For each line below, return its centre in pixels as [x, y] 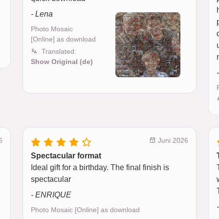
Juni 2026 [172, 140]
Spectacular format [66, 155]
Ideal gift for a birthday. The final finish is [100, 167]
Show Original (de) [62, 61]
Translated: [59, 51]
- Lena [42, 14]
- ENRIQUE [51, 195]
